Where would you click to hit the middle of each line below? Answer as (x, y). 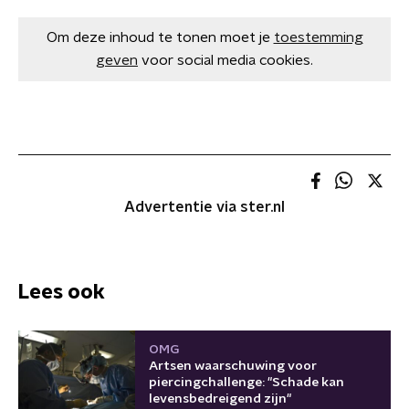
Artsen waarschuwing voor (233, 366)
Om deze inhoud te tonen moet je (158, 37)
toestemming (318, 37)
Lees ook (62, 292)
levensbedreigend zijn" (220, 399)
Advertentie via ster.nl (204, 207)
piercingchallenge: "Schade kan (246, 382)
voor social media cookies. (227, 60)
